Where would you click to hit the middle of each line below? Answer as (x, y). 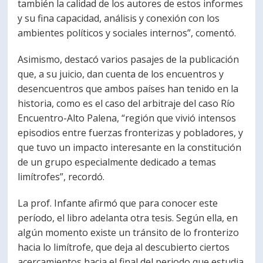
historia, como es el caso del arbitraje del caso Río (127, 103)
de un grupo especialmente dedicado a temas (117, 162)
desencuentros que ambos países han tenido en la (128, 89)
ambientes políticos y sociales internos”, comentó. (127, 33)
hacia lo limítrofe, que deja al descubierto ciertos (124, 247)
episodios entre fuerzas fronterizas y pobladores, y (131, 133)
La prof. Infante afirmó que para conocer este (118, 203)
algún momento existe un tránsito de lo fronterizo (129, 232)
